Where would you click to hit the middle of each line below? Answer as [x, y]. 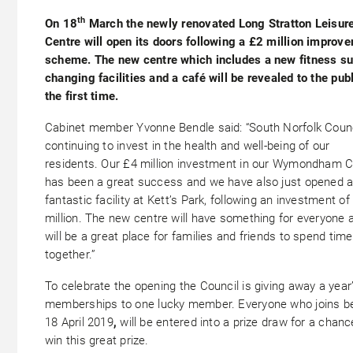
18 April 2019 [79, 323]
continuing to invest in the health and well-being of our [188, 146]
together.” [71, 255]
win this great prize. [97, 341]
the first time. [82, 97]
